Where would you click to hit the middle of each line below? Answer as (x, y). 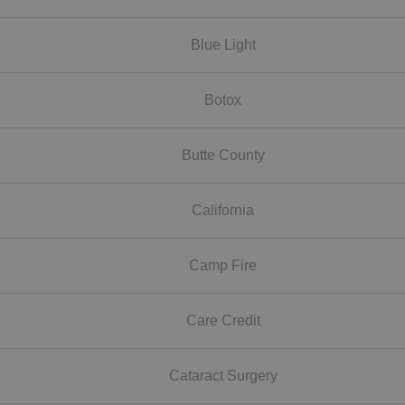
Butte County (223, 155)
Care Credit (223, 320)
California (223, 210)
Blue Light (223, 44)
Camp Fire (223, 265)
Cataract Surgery (223, 375)
